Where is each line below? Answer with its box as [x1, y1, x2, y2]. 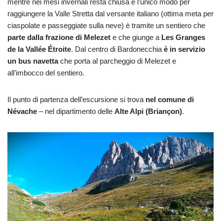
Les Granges [161, 33, 205, 41]
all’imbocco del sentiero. [7, 68, 84, 77]
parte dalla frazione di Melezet [7, 33, 110, 41]
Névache [7, 107, 37, 115]
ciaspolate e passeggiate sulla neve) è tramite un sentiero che [7, 21, 205, 30]
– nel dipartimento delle [37, 107, 114, 115]
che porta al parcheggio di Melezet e [58, 56, 176, 65]
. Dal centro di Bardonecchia [71, 44, 164, 53]
